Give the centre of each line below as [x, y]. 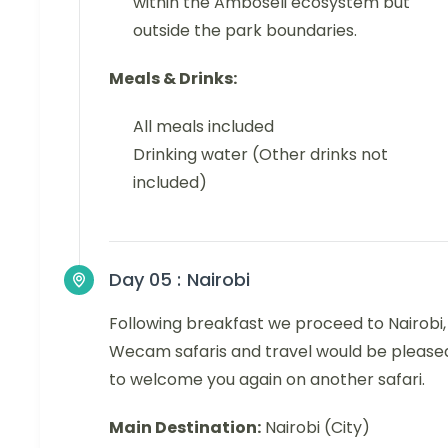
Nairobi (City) [315, 427]
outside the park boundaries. [245, 30]
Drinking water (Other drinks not [260, 154]
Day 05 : [145, 279]
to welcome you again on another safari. [267, 379]
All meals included [203, 126]
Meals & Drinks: [173, 78]
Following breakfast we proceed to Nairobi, [277, 323]
